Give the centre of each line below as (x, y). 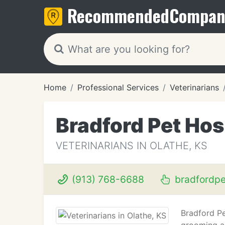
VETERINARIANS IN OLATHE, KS (132, 146)
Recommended (118, 15)
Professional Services (118, 87)
